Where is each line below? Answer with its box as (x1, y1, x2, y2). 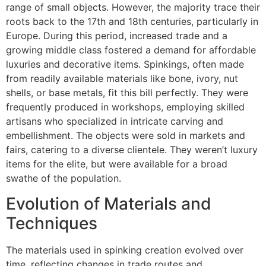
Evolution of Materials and (6, 193, 211, 214)
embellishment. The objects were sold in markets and (6, 129, 245, 142)
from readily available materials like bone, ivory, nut (6, 72, 238, 85)
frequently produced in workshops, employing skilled (6, 101, 245, 113)
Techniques (6, 213, 97, 233)
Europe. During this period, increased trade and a (6, 30, 227, 42)
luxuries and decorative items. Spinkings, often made (6, 58, 244, 71)
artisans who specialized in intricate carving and (6, 115, 223, 128)
